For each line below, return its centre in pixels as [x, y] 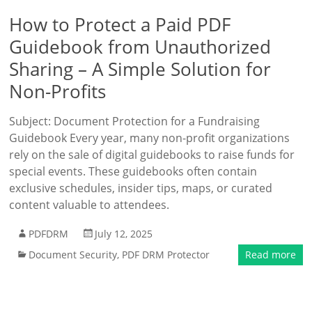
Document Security [73, 255]
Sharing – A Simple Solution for [140, 69]
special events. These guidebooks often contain [133, 171]
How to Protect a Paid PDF [120, 24]
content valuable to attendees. [89, 205]
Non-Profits [58, 91]
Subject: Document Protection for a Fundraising [135, 121]
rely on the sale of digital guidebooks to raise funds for [152, 155]
